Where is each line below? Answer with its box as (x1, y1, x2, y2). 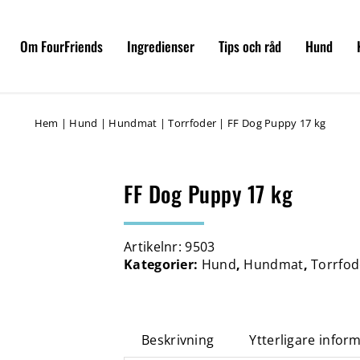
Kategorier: (124, 256, 202, 273)
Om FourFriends (20, 36, 103, 56)
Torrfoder (168, 116, 217, 130)
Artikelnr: (124, 238, 186, 256)
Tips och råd (219, 36, 281, 56)
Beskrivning (141, 331, 215, 349)
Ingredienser (127, 36, 194, 56)
